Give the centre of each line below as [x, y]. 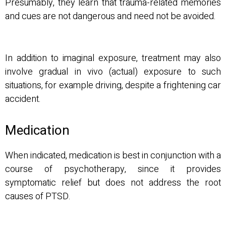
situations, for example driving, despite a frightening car [113, 85]
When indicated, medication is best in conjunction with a [113, 156]
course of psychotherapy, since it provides [113, 169]
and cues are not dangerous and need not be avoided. [110, 16]
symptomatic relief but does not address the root [113, 183]
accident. [23, 99]
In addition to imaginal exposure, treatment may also [113, 58]
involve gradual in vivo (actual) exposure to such [113, 72]
